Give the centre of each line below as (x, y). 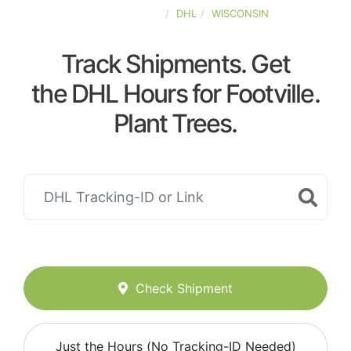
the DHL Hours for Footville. (175, 94)
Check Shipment (184, 289)
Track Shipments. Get (175, 64)
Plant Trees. (175, 123)
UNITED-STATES (122, 13)
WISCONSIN (240, 13)
